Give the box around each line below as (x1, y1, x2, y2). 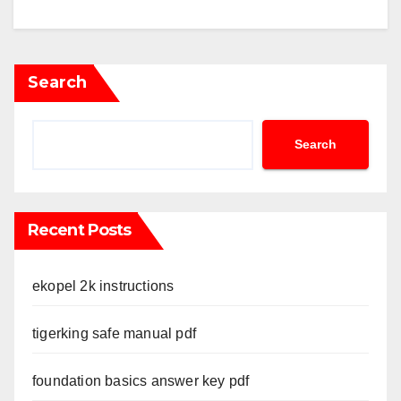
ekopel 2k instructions (32, 277, 175, 294)
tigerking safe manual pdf (32, 325, 196, 341)
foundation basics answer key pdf (32, 372, 250, 388)
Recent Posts (28, 219, 132, 240)
